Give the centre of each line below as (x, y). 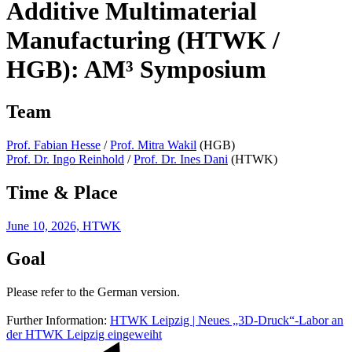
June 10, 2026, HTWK (64, 225)
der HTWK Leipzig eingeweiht (84, 335)
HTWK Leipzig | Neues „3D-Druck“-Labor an (227, 321)
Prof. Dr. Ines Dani (181, 159)
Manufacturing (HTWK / (143, 40)
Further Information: (58, 321)
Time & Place (62, 192)
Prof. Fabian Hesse (53, 145)
